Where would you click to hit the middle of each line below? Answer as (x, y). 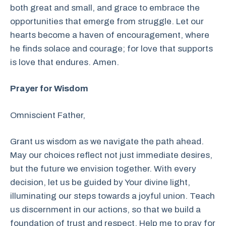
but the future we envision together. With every (103, 169)
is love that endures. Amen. (65, 62)
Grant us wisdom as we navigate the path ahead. (107, 142)
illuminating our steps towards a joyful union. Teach (112, 196)
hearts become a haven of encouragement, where (110, 35)
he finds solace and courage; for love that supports (111, 48)
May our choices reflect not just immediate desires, (111, 155)
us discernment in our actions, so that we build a (105, 210)
